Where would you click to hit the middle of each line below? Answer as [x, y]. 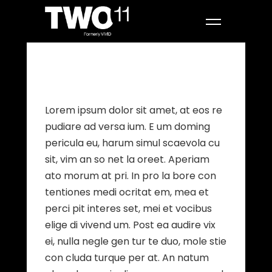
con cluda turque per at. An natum [127, 258]
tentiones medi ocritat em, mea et [127, 192]
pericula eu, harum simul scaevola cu [132, 143]
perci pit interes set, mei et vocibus [128, 209]
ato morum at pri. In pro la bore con [131, 176]
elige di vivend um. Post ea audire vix [130, 225]
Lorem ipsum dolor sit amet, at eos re [134, 110]
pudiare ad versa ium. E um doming [127, 127]
